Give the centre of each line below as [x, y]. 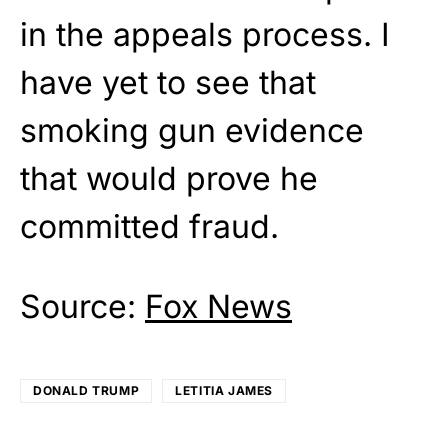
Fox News [218, 306]
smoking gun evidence [192, 130]
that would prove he [169, 178]
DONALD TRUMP [86, 390]
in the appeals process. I [205, 34]
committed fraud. [149, 226]
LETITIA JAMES [224, 390]
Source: [82, 306]
